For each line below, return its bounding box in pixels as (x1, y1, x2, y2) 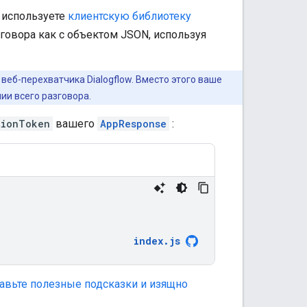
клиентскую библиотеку (68, 9, 191, 23)
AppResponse (100, 116, 167, 130)
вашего (53, 116, 97, 130)
